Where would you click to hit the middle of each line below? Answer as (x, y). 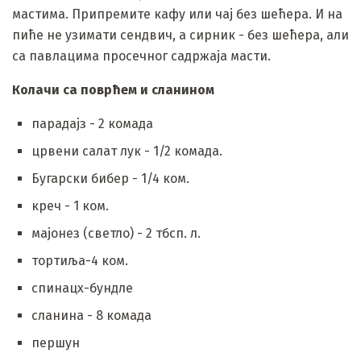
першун (56, 342)
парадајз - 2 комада (92, 123)
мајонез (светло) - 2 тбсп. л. (116, 233)
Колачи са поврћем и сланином (113, 89)
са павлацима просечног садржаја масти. (141, 56)
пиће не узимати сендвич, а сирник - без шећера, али (180, 35)
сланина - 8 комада (91, 315)
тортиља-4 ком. (80, 260)
